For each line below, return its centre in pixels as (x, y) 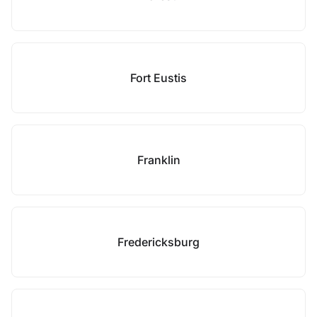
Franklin (158, 160)
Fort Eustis (158, 78)
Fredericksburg (158, 242)
